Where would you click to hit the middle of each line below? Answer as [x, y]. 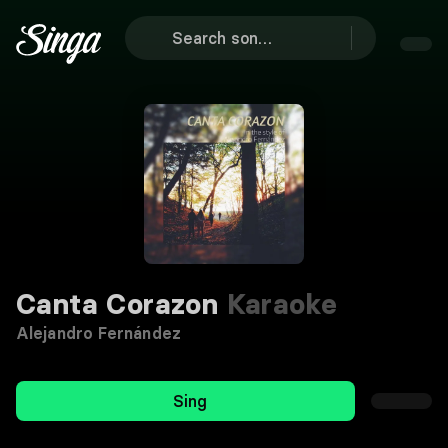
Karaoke [278, 304]
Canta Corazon [117, 304]
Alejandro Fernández [98, 333]
